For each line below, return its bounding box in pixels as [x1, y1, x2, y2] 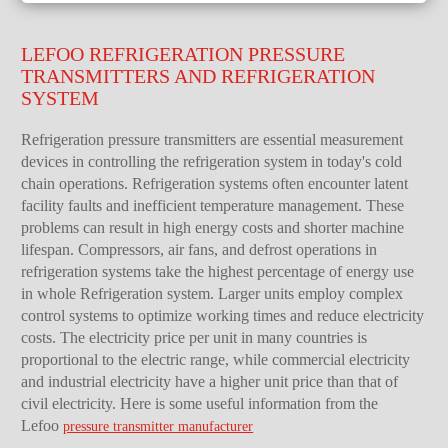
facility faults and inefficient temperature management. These [21, 197, 405, 214]
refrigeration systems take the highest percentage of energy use [21, 263, 415, 280]
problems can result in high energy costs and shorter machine [21, 219, 405, 236]
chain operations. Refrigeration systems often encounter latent [21, 175, 409, 192]
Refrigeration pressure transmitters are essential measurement [21, 131, 404, 148]
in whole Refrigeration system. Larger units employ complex [21, 285, 404, 302]
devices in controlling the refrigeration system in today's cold [21, 153, 403, 170]
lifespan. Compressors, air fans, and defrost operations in [21, 241, 378, 258]
